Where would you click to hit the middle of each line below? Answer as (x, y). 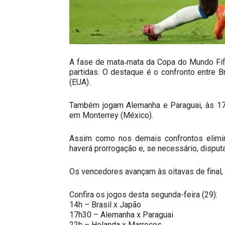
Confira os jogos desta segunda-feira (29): (143, 195)
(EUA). (80, 82)
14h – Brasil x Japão (105, 205)
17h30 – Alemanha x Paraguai (121, 215)
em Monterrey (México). (111, 115)
